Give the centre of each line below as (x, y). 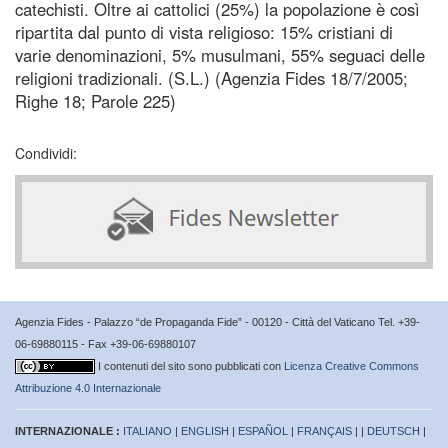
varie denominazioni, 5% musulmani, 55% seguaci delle (220, 54)
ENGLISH (205, 430)
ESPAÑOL (263, 430)
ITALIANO (147, 430)
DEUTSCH (393, 430)
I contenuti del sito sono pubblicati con (191, 365)
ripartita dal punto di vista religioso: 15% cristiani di (204, 31)
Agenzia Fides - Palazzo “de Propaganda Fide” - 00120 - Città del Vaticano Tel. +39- (217, 321)
